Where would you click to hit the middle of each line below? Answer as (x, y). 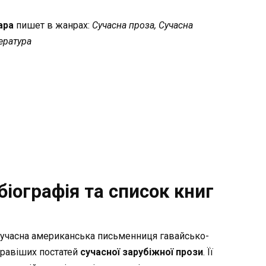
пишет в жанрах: (54, 25)
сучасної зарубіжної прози (142, 252)
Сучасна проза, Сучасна (143, 25)
